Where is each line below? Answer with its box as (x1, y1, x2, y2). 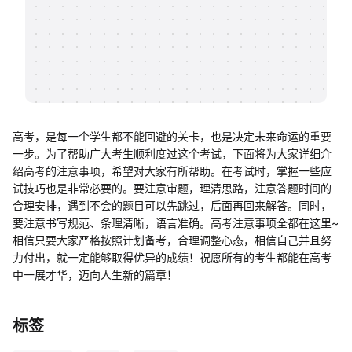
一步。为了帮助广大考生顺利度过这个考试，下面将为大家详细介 (13, 147, 332, 160)
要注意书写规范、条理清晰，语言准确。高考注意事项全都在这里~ (13, 216, 339, 229)
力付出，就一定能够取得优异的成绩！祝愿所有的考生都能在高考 (13, 251, 332, 264)
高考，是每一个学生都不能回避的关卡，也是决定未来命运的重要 (13, 130, 332, 143)
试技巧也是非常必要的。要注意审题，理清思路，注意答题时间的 (13, 181, 332, 195)
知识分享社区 (60, 27, 126, 41)
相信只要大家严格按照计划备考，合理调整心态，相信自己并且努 (13, 233, 332, 247)
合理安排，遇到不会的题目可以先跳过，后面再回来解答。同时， (13, 199, 332, 212)
